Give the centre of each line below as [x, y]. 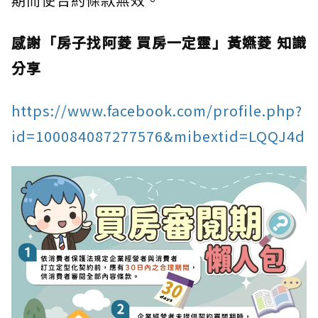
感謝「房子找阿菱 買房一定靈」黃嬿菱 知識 [159, 42]
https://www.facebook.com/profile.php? [157, 110]
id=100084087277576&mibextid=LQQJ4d [158, 136]
